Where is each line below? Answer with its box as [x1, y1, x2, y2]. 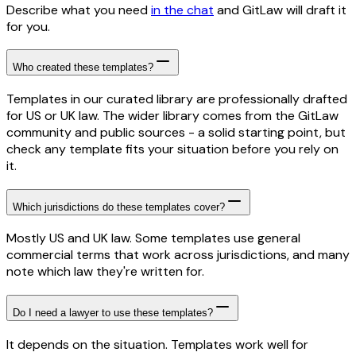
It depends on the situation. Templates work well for [6, 335, 308, 353]
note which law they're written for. [6, 263, 204, 281]
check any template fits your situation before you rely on [6, 140, 339, 157]
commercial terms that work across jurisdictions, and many [6, 246, 350, 264]
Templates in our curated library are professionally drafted [6, 90, 347, 107]
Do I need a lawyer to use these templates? [13, 307, 213, 319]
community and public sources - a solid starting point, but [6, 123, 346, 141]
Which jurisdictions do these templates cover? [13, 200, 225, 213]
